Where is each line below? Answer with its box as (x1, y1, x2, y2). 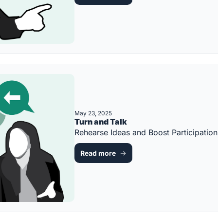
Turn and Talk (74, 117, 127, 127)
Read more (80, 149, 116, 158)
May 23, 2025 (74, 109, 112, 117)
